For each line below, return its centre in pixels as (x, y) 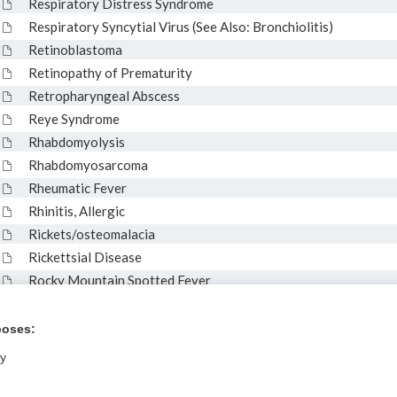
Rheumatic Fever (77, 188)
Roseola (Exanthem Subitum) (112, 303)
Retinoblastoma (75, 50)
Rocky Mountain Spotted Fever (119, 280)
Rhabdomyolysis (76, 142)
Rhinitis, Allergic (76, 211)
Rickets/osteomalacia (91, 234)
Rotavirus (57, 326)
